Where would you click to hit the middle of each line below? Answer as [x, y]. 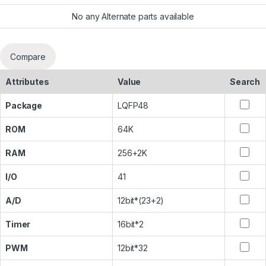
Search [245, 82]
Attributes [27, 82]
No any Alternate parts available [133, 17]
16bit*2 [131, 224]
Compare [28, 56]
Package [24, 106]
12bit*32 [133, 248]
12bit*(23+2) [141, 201]
